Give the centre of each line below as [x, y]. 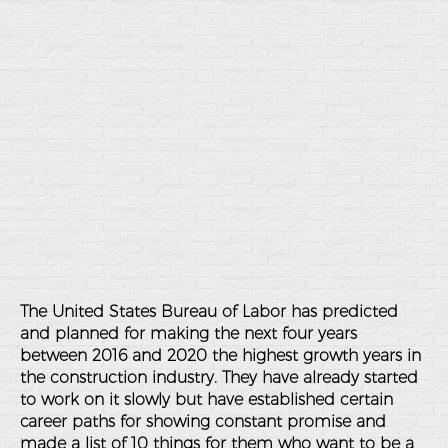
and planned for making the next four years [188, 333]
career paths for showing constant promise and [203, 421]
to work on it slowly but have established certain [206, 399]
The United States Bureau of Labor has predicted [209, 311]
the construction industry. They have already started [219, 377]
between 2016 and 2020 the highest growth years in [220, 355]
